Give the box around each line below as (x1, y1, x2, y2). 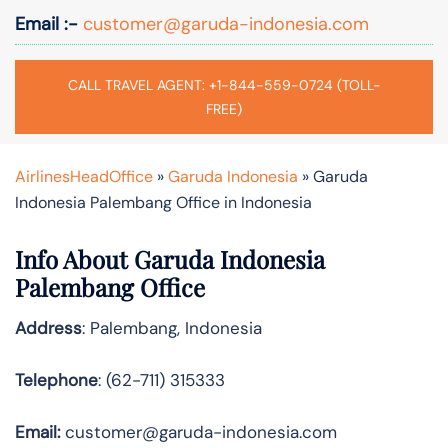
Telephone (15, 368, 98, 391)
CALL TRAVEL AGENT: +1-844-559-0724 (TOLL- (67, 75, 381, 94)
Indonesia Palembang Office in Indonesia (15, 191, 312, 213)
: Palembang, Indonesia (82, 316, 262, 339)
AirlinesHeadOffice (15, 165, 153, 187)
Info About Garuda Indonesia (15, 242, 325, 275)
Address (15, 316, 82, 339)
